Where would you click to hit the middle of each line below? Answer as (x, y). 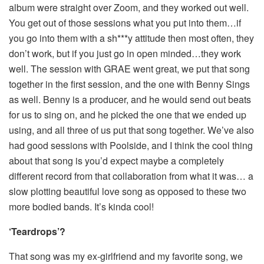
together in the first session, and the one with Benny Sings (129, 84)
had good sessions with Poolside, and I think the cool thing (131, 145)
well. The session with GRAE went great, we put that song (129, 68)
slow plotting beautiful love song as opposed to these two (128, 191)
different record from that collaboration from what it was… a (131, 176)
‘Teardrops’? (37, 231)
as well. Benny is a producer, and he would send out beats (130, 99)
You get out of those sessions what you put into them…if (125, 22)
